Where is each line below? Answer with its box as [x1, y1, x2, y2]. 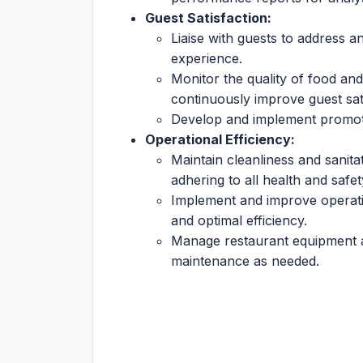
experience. [171, 50, 242, 66]
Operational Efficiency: [145, 131, 295, 147]
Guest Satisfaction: [145, 10, 271, 26]
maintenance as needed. [171, 253, 319, 269]
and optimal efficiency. [171, 212, 307, 228]
